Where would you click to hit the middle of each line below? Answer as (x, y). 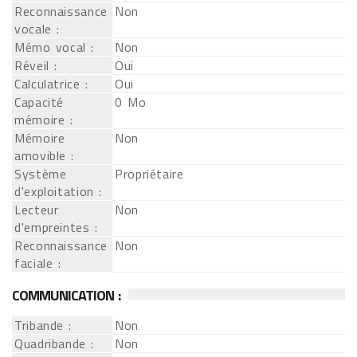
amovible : (44, 155)
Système (41, 174)
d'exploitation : (58, 191)
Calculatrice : (51, 84)
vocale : (37, 29)
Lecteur (37, 210)
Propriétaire (149, 174)
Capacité (39, 102)
